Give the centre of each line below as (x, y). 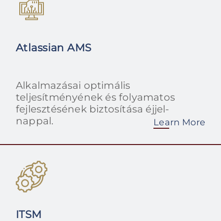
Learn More (179, 123)
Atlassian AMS (54, 48)
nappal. (35, 121)
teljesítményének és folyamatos (96, 97)
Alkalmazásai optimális (73, 86)
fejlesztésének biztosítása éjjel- (93, 109)
